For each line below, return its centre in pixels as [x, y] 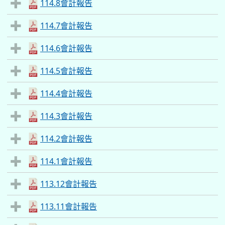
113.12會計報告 [69, 184]
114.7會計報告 [66, 26]
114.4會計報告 [66, 93]
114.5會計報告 [66, 71]
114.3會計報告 [66, 116]
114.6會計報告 [66, 48]
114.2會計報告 [66, 139]
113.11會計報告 [69, 206]
